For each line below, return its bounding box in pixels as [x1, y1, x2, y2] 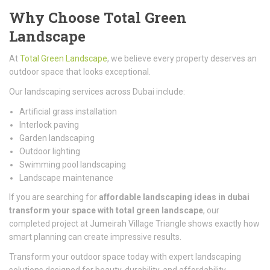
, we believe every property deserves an [107, 54, 257, 63]
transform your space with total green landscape [9, 206, 203, 215]
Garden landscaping [19, 133, 95, 143]
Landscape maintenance [19, 173, 113, 183]
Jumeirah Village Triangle [90, 219, 186, 228]
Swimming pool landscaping [19, 160, 126, 169]
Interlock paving [19, 120, 79, 130]
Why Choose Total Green [9, 8, 187, 27]
